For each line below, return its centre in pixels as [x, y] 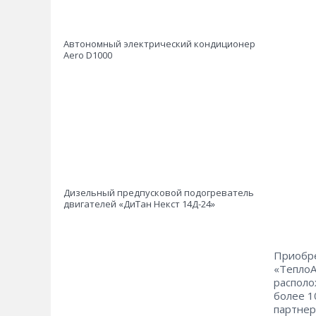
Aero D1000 [88, 55]
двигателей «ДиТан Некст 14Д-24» [139, 204]
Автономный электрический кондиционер [159, 44]
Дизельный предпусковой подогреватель [159, 193]
